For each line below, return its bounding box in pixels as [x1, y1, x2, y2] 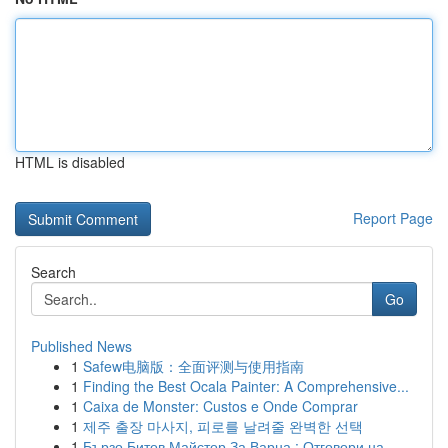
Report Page [353, 208, 433, 228]
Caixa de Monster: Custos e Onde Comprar [83, 396, 358, 416]
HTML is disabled [15, 152, 125, 172]
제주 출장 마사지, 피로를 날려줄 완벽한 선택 [83, 416, 363, 436]
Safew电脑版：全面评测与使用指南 [83, 356, 304, 376]
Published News [31, 336, 132, 356]
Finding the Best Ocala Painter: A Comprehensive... [83, 376, 409, 396]
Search [31, 262, 76, 282]
